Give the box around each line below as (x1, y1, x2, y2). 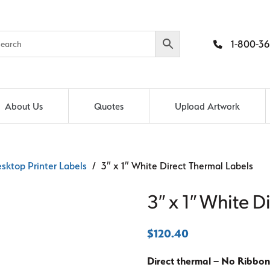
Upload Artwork (175, 100, 240, 112)
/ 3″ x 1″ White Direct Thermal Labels (87, 159, 254, 172)
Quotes (93, 100, 124, 112)
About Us (4, 100, 43, 112)
